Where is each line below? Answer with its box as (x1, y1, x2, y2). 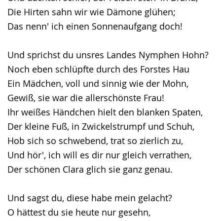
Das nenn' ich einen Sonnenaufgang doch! (7, 20, 183, 32)
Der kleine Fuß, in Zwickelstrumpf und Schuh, (7, 120, 194, 132)
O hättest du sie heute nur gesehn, (7, 206, 150, 218)
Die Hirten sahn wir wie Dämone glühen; (7, 6, 176, 18)
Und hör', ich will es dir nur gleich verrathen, (7, 149, 191, 161)
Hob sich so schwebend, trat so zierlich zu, (7, 135, 183, 147)
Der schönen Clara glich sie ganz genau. (7, 163, 173, 175)
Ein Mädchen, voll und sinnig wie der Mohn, (7, 77, 188, 89)
